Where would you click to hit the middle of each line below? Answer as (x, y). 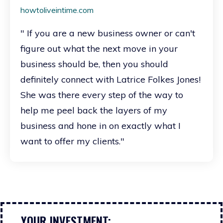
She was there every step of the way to (102, 95)
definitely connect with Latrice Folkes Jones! (111, 79)
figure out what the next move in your (99, 48)
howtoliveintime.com (57, 10)
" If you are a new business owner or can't (108, 33)
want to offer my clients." (72, 141)
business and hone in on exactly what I (101, 125)
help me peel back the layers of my (94, 110)
